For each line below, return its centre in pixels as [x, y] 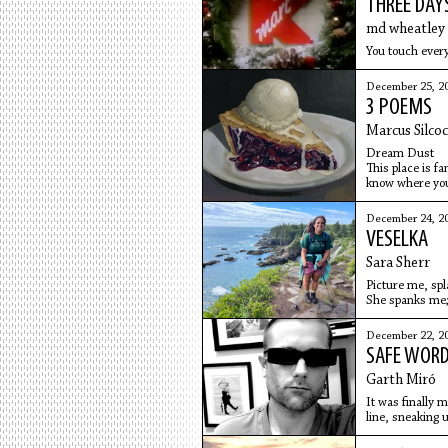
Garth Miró [400, 380]
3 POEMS [398, 108]
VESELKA [396, 240]
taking [381, 315]
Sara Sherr [397, 263]
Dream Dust [399, 153]
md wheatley [405, 29]
